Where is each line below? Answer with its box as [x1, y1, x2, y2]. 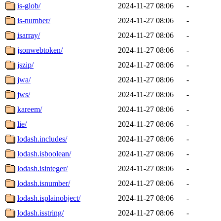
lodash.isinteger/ [17, 164, 68, 173]
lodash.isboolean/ [17, 149, 71, 158]
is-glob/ [17, 1, 40, 10]
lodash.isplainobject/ [17, 193, 80, 202]
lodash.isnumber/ [17, 179, 70, 187]
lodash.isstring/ [17, 208, 64, 217]
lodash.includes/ [17, 134, 67, 143]
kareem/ [17, 105, 42, 113]
